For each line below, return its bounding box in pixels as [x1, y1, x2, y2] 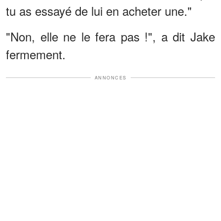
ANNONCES [94, 74, 127, 81]
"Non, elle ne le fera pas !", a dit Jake [6, 27, 215, 45]
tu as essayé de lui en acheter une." [6, 1, 192, 19]
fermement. [6, 45, 66, 63]
